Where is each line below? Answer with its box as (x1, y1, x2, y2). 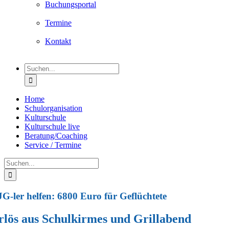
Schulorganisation (25, 104, 82, 112)
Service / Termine (25, 141, 81, 149)
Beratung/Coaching (25, 131, 87, 140)
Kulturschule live (25, 122, 80, 131)
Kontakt (45, 37, 71, 45)
